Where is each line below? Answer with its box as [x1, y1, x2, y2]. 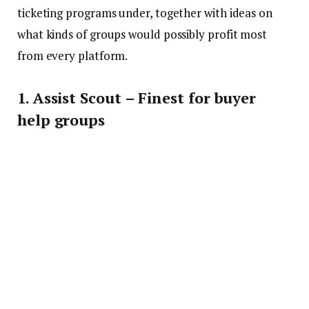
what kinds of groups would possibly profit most [17, 26, 268, 43]
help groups [17, 109, 106, 130]
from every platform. [17, 48, 128, 64]
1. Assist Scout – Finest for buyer [17, 87, 257, 108]
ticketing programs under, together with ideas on [17, 5, 272, 21]
